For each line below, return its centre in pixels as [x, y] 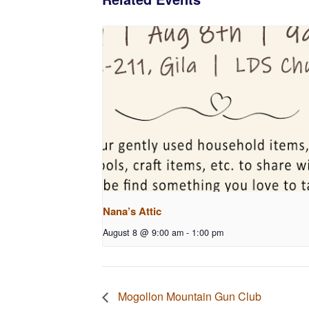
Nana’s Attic [132, 211]
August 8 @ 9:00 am [143, 232]
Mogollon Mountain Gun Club [188, 297]
